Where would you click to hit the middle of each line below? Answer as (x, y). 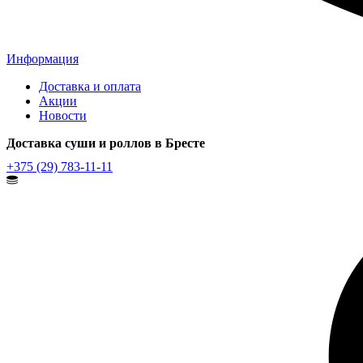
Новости (63, 115)
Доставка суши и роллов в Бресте (106, 143)
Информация (43, 59)
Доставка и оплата (90, 86)
